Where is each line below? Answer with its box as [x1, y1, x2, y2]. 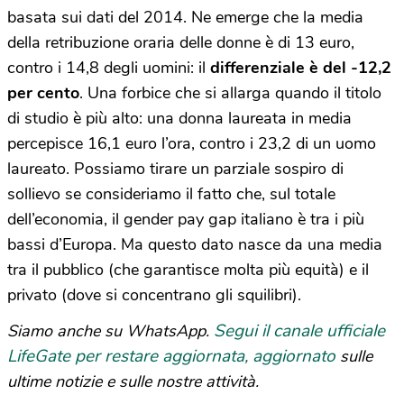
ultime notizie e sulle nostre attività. [7, 371, 259, 393]
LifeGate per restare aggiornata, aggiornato [7, 344, 335, 369]
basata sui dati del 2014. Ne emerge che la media [7, 6, 363, 29]
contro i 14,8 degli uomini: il [7, 57, 210, 79]
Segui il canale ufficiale [214, 319, 385, 344]
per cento [7, 82, 79, 105]
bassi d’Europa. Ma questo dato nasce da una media [7, 234, 382, 256]
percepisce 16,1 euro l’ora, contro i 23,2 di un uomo [7, 133, 376, 155]
